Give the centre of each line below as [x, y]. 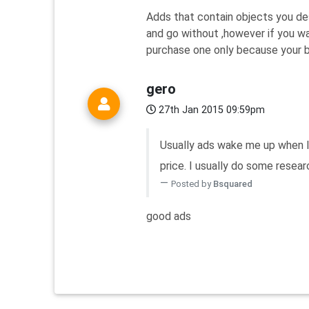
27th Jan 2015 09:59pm [210, 110]
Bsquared [233, 184]
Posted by [192, 184]
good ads [169, 217]
